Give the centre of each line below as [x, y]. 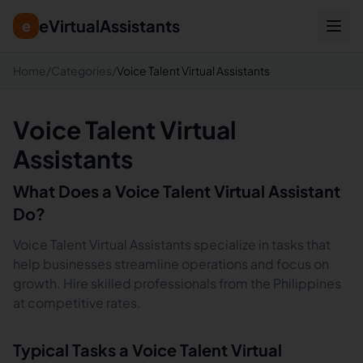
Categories [81, 70]
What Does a [64, 191]
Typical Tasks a [73, 350]
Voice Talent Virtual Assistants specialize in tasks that [172, 244]
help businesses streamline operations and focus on [171, 264]
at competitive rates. [77, 303]
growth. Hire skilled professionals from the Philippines [177, 283]
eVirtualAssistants [109, 26]
